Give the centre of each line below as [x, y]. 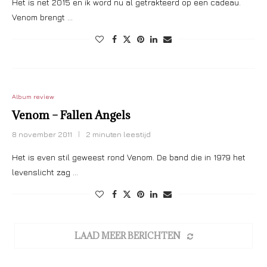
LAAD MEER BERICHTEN [127, 236]
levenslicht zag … [45, 172]
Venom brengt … [42, 17]
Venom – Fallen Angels [71, 115]
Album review [33, 96]
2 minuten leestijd [118, 134]
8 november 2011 [42, 134]
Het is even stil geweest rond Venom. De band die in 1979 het [129, 157]
